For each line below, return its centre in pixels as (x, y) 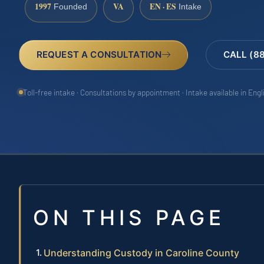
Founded (69, 7)
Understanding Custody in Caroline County (141, 253)
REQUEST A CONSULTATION (99, 55)
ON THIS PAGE (129, 218)
